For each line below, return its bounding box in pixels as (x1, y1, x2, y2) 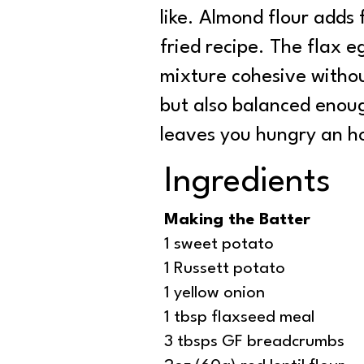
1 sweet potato (164, 236, 274, 253)
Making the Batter (164, 212, 310, 229)
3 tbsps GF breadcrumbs (164, 334, 344, 351)
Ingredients (164, 165, 331, 200)
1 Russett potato (164, 261, 285, 278)
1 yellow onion (164, 285, 265, 302)
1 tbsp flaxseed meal (164, 310, 314, 327)
